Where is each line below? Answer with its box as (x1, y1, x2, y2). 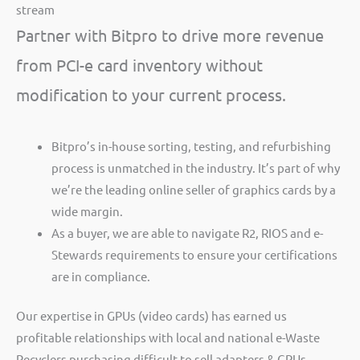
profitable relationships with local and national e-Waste (16, 329, 320, 346)
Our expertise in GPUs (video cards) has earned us (16, 308, 287, 324)
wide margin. (51, 203, 123, 219)
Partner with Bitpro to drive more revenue (16, 25, 324, 46)
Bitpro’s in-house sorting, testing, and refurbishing (51, 138, 331, 154)
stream (16, 2, 55, 18)
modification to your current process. (16, 84, 286, 105)
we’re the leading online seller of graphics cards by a (51, 182, 336, 198)
